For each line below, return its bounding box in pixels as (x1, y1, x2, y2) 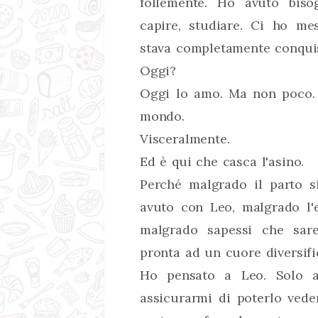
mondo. (140, 108, 185, 124)
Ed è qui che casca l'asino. (140, 153, 305, 170)
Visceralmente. (140, 131, 230, 147)
